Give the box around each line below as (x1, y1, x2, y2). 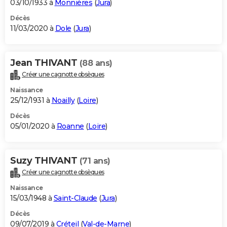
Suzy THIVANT (10, 155, 80, 167)
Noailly (51, 96, 74, 105)
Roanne (56, 122, 84, 131)
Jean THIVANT (10, 57, 80, 69)
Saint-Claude (53, 193, 97, 203)
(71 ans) (79, 156, 110, 166)
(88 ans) (79, 58, 112, 68)
